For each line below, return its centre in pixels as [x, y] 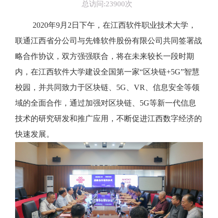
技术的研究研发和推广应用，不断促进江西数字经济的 [109, 118]
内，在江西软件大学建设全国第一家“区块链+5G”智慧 [107, 72]
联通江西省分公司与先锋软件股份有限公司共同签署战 [109, 40]
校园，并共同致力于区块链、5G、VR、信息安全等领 [107, 87]
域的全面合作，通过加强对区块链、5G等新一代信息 [106, 103]
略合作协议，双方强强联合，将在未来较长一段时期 [105, 56]
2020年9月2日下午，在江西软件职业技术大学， [113, 25]
